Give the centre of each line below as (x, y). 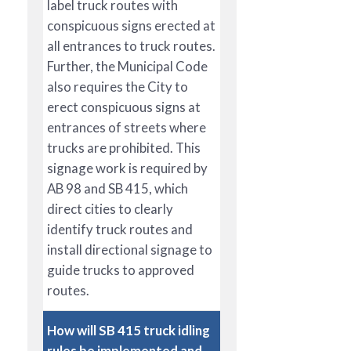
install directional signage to (130, 249)
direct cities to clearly (110, 208)
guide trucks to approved (121, 270)
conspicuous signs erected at (131, 25)
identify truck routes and (120, 229)
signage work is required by (127, 168)
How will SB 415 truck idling (128, 330)
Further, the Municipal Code (127, 66)
